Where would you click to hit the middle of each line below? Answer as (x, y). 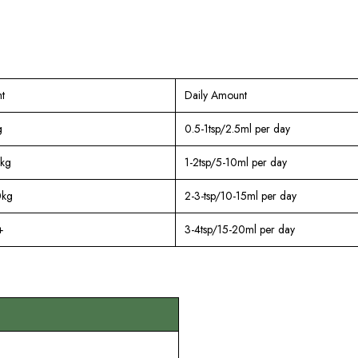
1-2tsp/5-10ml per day (235, 162)
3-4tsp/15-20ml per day (239, 229)
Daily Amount (215, 95)
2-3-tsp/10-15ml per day (240, 195)
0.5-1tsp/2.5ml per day (237, 128)
